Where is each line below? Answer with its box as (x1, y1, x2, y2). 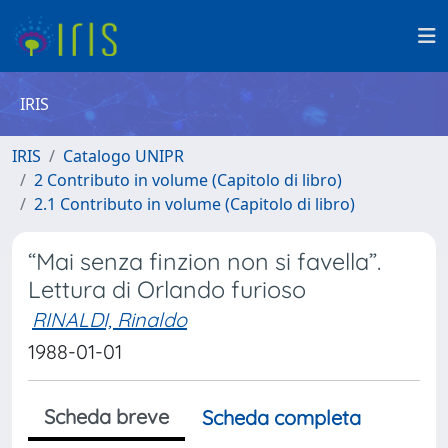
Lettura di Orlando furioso (28, 275, 306, 304)
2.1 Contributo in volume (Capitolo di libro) (34, 193, 355, 215)
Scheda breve (44, 404, 169, 429)
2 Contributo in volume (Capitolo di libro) (34, 169, 342, 191)
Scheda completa (202, 405, 361, 430)
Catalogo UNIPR (63, 145, 184, 167)
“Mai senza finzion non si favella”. (28, 247, 381, 276)
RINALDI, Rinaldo (32, 307, 187, 332)
